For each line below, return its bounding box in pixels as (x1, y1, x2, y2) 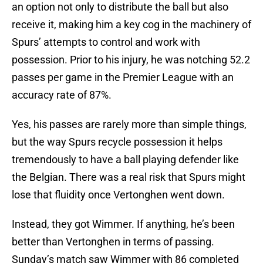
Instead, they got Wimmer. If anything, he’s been (12, 218, 235, 231)
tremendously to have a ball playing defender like (12, 153, 239, 166)
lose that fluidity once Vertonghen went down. (12, 188, 225, 201)
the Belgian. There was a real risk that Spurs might (12, 171, 245, 184)
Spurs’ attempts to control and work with (12, 36, 200, 49)
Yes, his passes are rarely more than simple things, (12, 118, 247, 131)
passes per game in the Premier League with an (12, 71, 234, 84)
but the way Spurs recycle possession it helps (12, 136, 222, 149)
